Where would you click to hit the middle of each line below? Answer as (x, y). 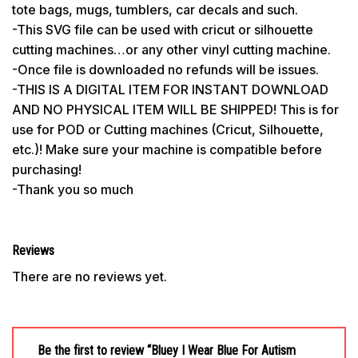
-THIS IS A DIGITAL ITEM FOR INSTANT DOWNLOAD (170, 89)
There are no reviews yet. (89, 276)
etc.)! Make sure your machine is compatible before (167, 149)
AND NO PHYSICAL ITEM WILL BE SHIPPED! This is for (175, 109)
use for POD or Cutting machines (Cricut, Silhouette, (168, 129)
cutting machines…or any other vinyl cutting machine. (171, 49)
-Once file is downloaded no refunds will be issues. (165, 69)
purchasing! (47, 169)
